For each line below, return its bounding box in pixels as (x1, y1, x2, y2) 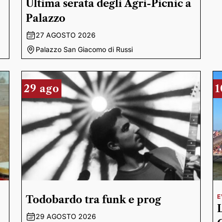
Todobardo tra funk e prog (25, 194, 161, 206)
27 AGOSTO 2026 (35, 31, 96, 39)
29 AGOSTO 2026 (35, 212, 96, 221)
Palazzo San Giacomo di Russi (35, 45, 133, 54)
